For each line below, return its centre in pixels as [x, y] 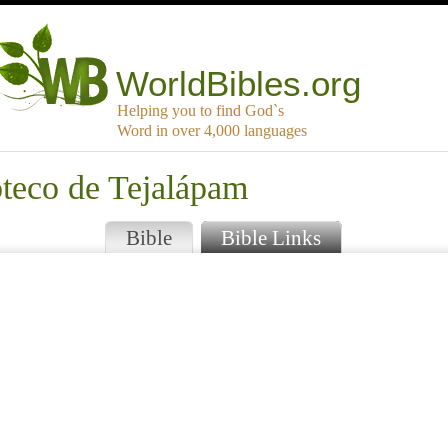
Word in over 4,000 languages [212, 131]
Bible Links [270, 238]
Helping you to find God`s [200, 111]
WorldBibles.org [239, 84]
